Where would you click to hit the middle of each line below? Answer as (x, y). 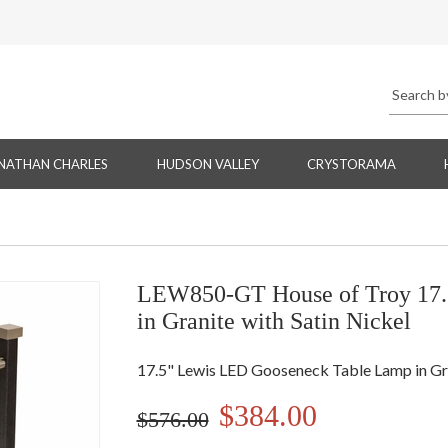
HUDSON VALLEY (207, 164)
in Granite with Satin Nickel (273, 321)
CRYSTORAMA (351, 164)
